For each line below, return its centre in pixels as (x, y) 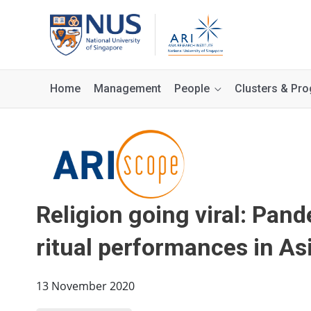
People (192, 89)
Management (127, 89)
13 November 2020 (85, 286)
